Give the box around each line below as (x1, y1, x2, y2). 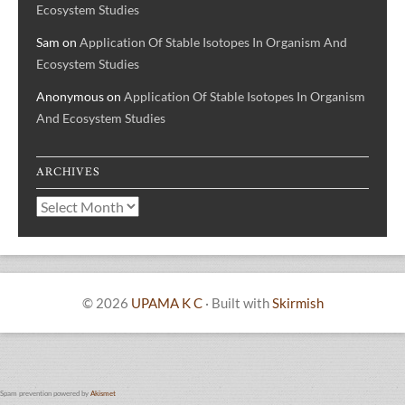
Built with (208, 294, 272, 311)
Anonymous (36, 88, 104, 104)
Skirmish (271, 294, 324, 311)
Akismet (90, 388, 116, 398)
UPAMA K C (130, 294, 202, 311)
